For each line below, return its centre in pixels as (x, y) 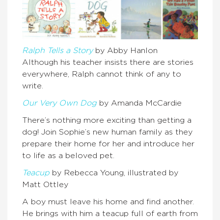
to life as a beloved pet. (68, 155)
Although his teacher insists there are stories (108, 62)
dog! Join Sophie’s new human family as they (107, 132)
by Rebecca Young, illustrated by (114, 173)
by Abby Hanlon (125, 50)
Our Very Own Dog (59, 103)
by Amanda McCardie (139, 103)
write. (33, 86)
